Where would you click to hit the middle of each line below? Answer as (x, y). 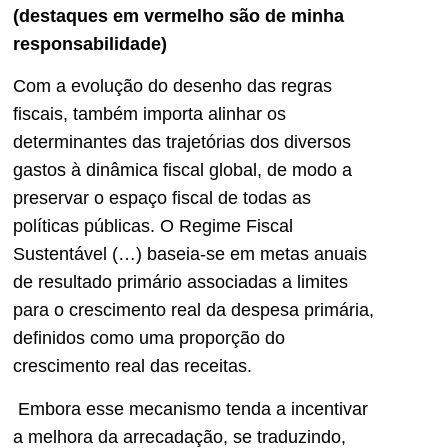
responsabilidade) (90, 44)
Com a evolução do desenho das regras (172, 86)
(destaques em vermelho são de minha (178, 16)
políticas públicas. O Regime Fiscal (153, 226)
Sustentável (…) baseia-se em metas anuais (190, 254)
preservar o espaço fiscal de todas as (162, 198)
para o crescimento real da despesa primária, (193, 310)
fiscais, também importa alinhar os (149, 114)
